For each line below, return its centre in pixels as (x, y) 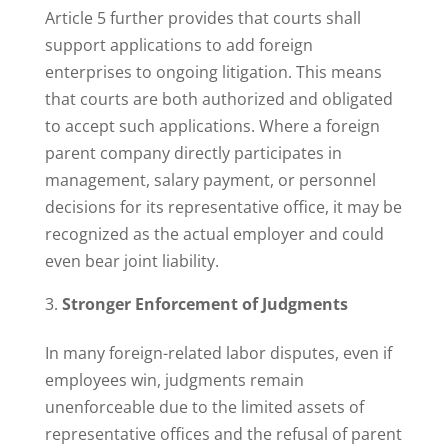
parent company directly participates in (193, 153)
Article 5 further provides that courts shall (202, 18)
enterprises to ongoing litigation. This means (213, 72)
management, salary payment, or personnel (210, 180)
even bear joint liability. (131, 261)
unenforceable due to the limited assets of (204, 407)
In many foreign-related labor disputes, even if (218, 353)
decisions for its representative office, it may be (223, 207)
